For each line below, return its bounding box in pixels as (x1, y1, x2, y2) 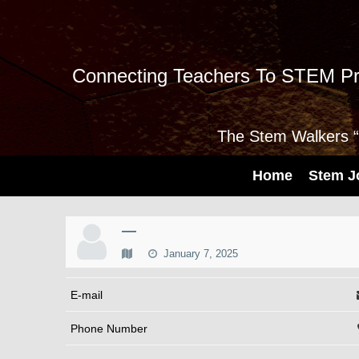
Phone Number (71, 321, 147, 335)
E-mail (71, 288, 103, 301)
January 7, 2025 (160, 248, 238, 260)
